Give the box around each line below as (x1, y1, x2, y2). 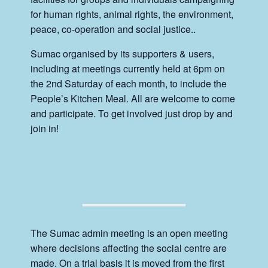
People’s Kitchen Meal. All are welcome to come (31, 91, 236, 105)
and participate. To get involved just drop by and (31, 106, 233, 120)
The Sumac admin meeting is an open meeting (31, 226, 229, 240)
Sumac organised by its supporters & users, (31, 46, 215, 60)
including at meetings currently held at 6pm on (31, 61, 226, 75)
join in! (31, 121, 59, 135)
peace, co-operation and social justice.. (31, 22, 196, 36)
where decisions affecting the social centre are (31, 240, 227, 255)
